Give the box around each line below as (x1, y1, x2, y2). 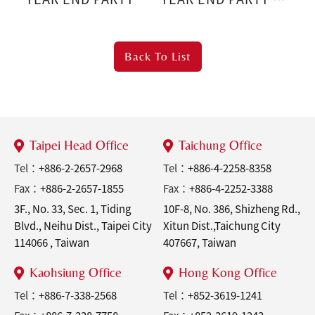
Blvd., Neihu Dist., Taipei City (14, 218, 152, 234)
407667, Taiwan (163, 235, 236, 251)
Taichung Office (179, 137, 262, 153)
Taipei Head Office (30, 137, 129, 153)
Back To (124, 49, 172, 64)
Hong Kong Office (179, 264, 277, 281)
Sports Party (161, 6, 241, 26)
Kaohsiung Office (30, 264, 122, 281)
